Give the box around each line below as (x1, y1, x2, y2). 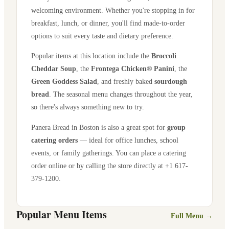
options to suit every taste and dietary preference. (31, 31, 173, 40)
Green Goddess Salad (31, 77, 97, 86)
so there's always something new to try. (31, 103, 144, 111)
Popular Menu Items (16, 207, 107, 222)
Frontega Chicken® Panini (91, 64, 174, 73)
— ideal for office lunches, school (78, 135, 178, 144)
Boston (79, 123, 99, 131)
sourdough (154, 77, 187, 86)
